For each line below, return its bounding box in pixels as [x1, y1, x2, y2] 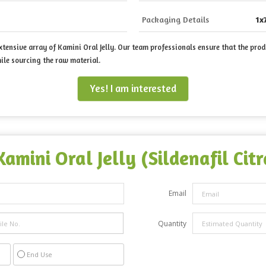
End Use [27, 250, 52, 259]
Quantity [158, 218, 186, 229]
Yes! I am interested [90, 83, 176, 95]
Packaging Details [142, 14, 209, 25]
